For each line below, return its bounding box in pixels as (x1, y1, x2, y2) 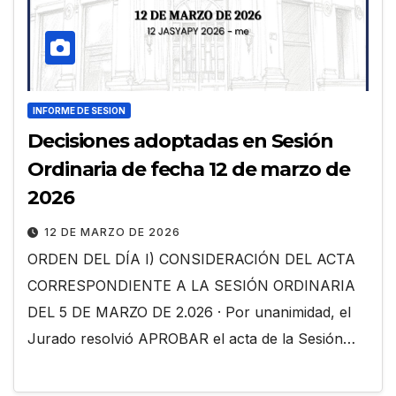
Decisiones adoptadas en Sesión (27, 128, 333, 153)
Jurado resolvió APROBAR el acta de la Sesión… (27, 329, 355, 347)
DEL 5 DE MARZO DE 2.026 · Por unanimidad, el (27, 302, 351, 321)
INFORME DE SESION (33, 104, 126, 116)
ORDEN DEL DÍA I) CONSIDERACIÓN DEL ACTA (27, 249, 355, 268)
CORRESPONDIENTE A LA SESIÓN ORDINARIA (27, 276, 355, 294)
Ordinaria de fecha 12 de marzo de (27, 156, 350, 181)
